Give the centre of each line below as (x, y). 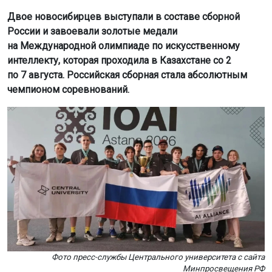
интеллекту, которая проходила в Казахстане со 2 (119, 60)
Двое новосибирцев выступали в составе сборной (124, 16)
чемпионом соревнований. (68, 89)
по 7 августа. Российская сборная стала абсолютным (127, 75)
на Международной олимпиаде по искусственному (124, 46)
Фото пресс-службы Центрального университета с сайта (158, 257)
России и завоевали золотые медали (92, 31)
